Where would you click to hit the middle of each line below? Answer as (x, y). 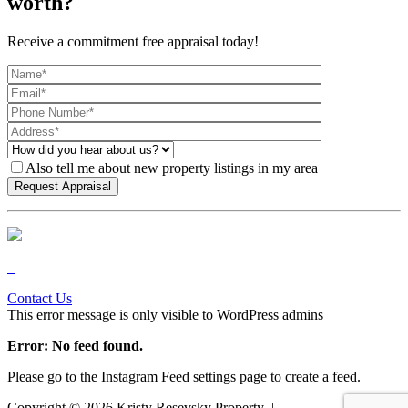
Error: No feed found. (75, 345)
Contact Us (40, 298)
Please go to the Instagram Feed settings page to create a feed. (184, 376)
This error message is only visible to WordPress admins (165, 314)
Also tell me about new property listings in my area (172, 168)
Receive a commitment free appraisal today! (133, 41)
